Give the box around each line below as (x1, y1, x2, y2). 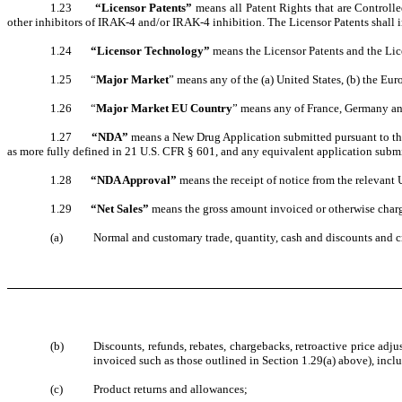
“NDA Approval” (91, 172, 177, 187)
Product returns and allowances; (93, 382, 248, 397)
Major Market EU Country (96, 100, 232, 115)
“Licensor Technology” (91, 43, 213, 57)
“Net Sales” (91, 201, 152, 215)
